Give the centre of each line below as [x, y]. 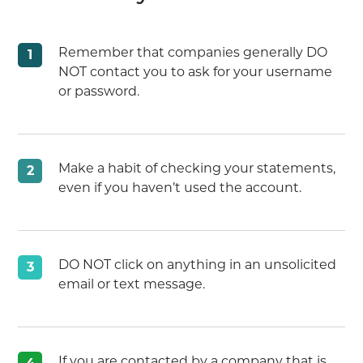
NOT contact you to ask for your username [196, 72]
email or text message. [132, 284]
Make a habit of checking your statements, [197, 168]
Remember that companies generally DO [193, 52]
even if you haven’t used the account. [180, 188]
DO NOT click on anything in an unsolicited [198, 265]
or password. [99, 91]
